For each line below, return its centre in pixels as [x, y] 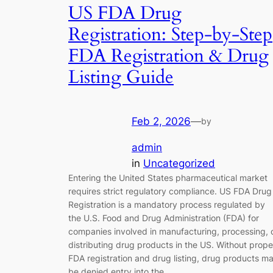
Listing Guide [121, 77]
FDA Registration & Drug [168, 56]
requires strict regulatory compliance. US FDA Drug [170, 191]
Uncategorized [179, 163]
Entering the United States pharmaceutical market [168, 177]
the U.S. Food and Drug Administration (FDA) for [164, 218]
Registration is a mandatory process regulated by [167, 204]
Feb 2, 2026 [161, 122]
